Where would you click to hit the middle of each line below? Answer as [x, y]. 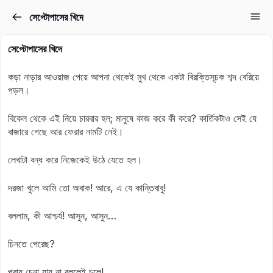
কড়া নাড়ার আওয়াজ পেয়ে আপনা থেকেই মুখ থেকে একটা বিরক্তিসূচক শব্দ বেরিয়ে [133, 77]
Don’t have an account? [119, 83]
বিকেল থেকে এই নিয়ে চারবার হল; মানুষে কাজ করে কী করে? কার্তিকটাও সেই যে [132, 118]
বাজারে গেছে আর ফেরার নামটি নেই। [66, 132]
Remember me [71, 214]
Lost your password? [206, 210]
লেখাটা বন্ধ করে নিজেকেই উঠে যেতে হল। [75, 160]
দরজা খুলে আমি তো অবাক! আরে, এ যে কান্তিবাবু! [87, 188]
